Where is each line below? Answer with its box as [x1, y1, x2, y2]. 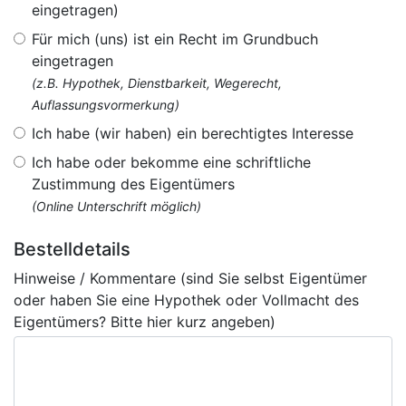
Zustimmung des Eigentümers [32, 175, 235, 193]
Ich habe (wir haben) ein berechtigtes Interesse [32, 124, 353, 142]
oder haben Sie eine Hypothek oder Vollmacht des [14, 291, 359, 309]
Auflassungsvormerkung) [32, 97, 179, 112]
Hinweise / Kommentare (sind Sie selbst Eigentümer [14, 269, 367, 287]
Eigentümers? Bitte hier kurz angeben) [14, 313, 275, 331]
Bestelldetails [14, 238, 130, 260]
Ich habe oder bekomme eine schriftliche [32, 153, 311, 171]
